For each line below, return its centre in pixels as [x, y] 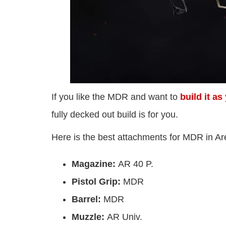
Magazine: [95, 164]
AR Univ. [125, 217]
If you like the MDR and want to [116, 97]
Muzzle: [89, 217]
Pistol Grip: [97, 182]
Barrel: [88, 200]
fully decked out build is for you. [115, 115]
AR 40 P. [136, 164]
